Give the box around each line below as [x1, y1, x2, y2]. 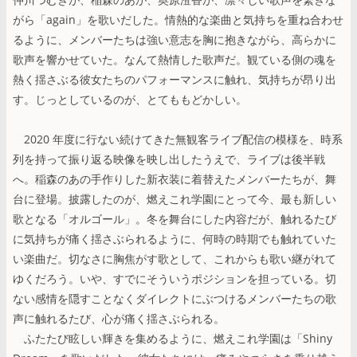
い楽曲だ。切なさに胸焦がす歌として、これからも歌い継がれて [13, 250, 336, 266]
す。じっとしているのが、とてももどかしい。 [13, 91, 247, 107]
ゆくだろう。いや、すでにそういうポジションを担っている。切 [13, 270, 336, 286]
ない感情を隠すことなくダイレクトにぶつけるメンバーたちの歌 [13, 290, 336, 306]
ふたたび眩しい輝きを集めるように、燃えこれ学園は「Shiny [13, 330, 332, 346]
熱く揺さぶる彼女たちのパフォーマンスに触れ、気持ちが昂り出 [13, 71, 336, 87]
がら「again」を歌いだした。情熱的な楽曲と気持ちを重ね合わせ [13, 11, 343, 27]
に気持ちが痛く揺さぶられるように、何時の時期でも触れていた [13, 230, 336, 246]
